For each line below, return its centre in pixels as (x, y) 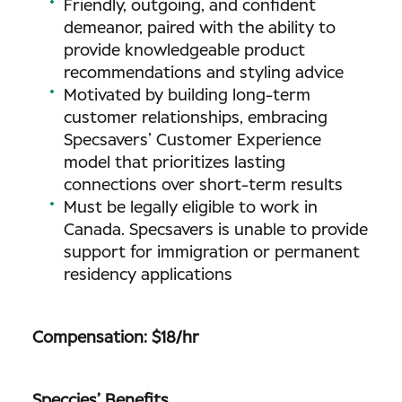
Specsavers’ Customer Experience (192, 141)
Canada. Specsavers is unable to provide (216, 231)
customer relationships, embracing (196, 118)
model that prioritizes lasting (175, 163)
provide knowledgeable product (184, 51)
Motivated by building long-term (187, 96)
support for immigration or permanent (212, 253)
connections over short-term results (203, 186)
